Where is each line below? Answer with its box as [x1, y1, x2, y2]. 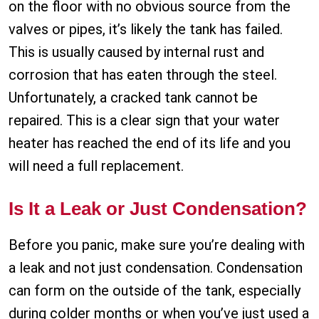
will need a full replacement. [9, 157, 184, 175]
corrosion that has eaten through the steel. [9, 66, 277, 84]
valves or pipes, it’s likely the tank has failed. [9, 21, 283, 38]
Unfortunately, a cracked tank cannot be [9, 89, 258, 107]
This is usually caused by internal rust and [9, 43, 264, 61]
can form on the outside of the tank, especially [9, 282, 300, 300]
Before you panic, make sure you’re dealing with [9, 236, 305, 254]
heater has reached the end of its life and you [9, 135, 291, 152]
